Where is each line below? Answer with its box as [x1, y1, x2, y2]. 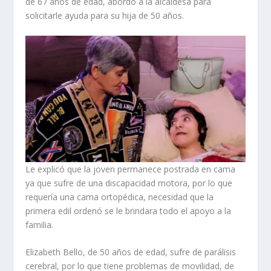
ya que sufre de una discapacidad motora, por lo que [25, 177, 233, 189]
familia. [25, 218, 54, 230]
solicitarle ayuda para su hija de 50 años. [25, 9, 184, 21]
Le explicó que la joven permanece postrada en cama [25, 163, 236, 175]
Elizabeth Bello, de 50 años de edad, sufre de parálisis [25, 246, 237, 258]
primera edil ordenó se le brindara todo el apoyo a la [25, 204, 232, 217]
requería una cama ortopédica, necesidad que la [25, 191, 214, 203]
